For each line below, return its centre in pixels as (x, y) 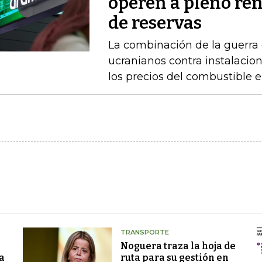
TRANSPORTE (144, 232)
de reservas (155, 23)
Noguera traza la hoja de (178, 246)
